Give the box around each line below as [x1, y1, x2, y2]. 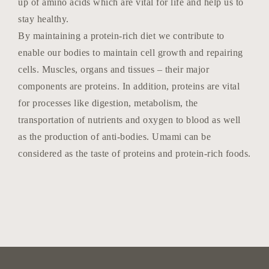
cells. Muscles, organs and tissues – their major [18, 64, 209, 74]
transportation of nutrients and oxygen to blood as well [18, 115, 241, 125]
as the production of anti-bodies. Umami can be [18, 131, 211, 142]
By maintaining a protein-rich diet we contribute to [18, 31, 225, 41]
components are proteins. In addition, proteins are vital [18, 81, 240, 91]
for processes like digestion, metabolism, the [18, 98, 198, 108]
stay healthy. [18, 14, 69, 24]
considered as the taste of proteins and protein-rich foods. [18, 148, 251, 159]
